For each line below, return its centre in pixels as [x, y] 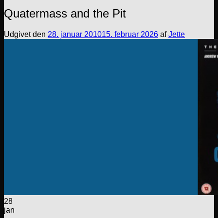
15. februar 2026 [130, 34]
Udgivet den [26, 34]
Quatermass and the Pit [65, 13]
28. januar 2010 [75, 34]
